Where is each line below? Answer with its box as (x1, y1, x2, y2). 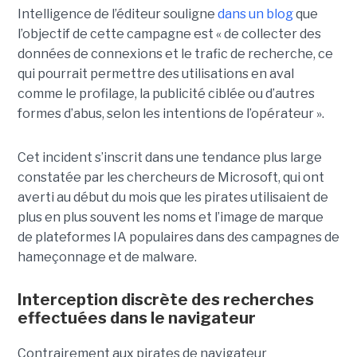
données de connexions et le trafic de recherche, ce (17, 45, 333, 61)
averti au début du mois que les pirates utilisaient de (17, 189, 328, 205)
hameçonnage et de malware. (17, 249, 197, 265)
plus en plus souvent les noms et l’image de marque (17, 209, 324, 225)
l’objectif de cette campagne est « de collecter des (17, 25, 321, 41)
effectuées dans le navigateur (17, 308, 256, 328)
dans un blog (217, 6, 293, 22)
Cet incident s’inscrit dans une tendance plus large (17, 149, 322, 165)
